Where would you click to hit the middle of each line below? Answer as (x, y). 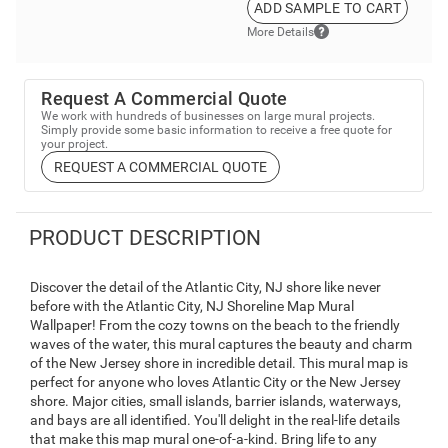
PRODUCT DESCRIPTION (144, 237)
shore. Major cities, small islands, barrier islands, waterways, (215, 400)
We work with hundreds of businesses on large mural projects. (208, 116)
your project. (75, 144)
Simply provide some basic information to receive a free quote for (217, 130)
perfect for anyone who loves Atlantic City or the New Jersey (215, 381)
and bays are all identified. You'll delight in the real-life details (215, 419)
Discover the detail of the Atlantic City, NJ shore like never (205, 286)
